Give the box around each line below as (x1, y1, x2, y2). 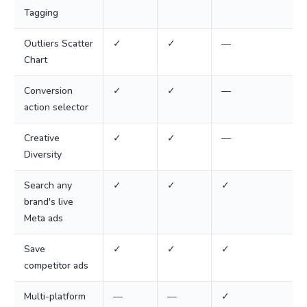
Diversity (24, 148, 62, 161)
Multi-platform (24, 290, 86, 303)
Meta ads (24, 212, 63, 225)
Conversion (24, 84, 73, 97)
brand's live (24, 195, 73, 208)
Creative (24, 132, 60, 145)
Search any (24, 179, 72, 192)
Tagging (24, 6, 58, 19)
